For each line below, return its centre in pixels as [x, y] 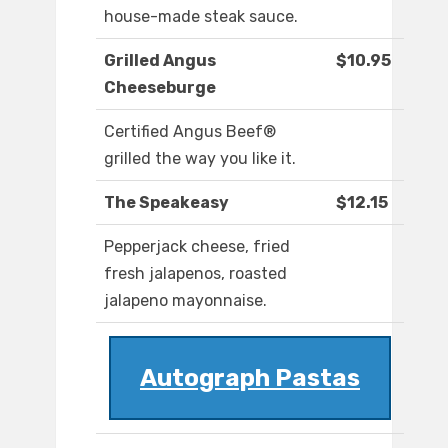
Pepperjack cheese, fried [197, 247]
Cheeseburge [160, 88]
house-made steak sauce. [201, 17]
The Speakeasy [166, 203]
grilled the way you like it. [200, 159]
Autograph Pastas [250, 378]
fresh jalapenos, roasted [195, 274]
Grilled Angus [160, 61]
